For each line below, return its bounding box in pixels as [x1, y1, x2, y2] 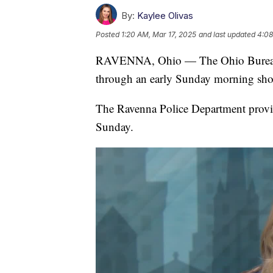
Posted [96, 29, 121, 39]
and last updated [199, 29, 255, 39]
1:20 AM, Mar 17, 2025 [121, 29, 196, 39]
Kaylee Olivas [137, 9, 193, 21]
